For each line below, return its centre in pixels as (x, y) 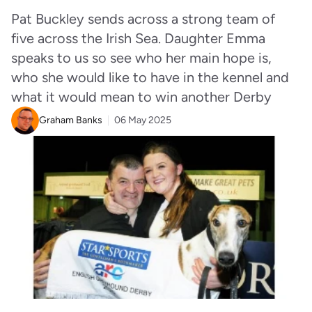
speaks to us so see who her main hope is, (141, 58)
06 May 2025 (143, 120)
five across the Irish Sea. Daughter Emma (138, 38)
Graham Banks (71, 120)
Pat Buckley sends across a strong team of (143, 19)
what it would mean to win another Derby (141, 97)
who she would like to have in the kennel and (150, 77)
